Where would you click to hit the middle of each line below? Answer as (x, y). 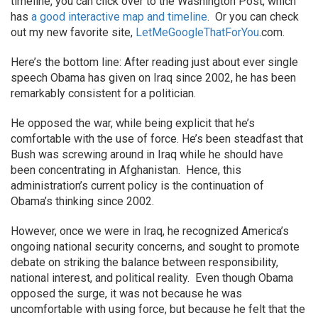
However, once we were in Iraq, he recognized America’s (150, 231)
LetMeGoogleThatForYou (197, 32)
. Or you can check (253, 17)
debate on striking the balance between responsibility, (144, 262)
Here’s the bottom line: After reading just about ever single (154, 62)
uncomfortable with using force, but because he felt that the (158, 309)
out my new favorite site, (73, 32)
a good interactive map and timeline (119, 17)
